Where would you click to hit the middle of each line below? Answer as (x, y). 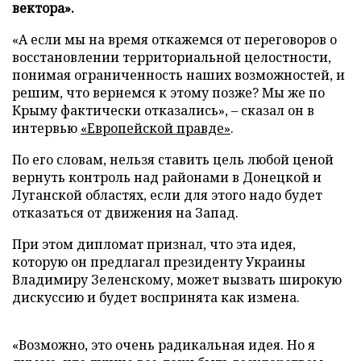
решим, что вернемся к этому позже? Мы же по (168, 92)
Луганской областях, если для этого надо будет (167, 195)
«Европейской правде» (156, 128)
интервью (46, 128)
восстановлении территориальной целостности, (172, 57)
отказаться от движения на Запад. (125, 212)
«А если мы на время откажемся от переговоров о (174, 39)
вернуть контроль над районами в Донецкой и (167, 177)
